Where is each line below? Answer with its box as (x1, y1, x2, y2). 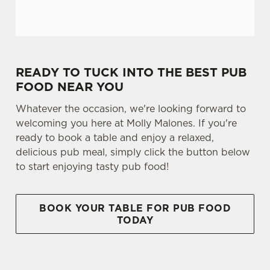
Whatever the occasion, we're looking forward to (16, 102, 246, 115)
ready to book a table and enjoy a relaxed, (16, 131, 214, 144)
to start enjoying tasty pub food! (16, 160, 172, 173)
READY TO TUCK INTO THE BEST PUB (16, 64, 246, 81)
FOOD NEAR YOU (16, 78, 127, 95)
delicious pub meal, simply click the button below (16, 145, 250, 159)
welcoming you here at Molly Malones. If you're (16, 116, 237, 130)
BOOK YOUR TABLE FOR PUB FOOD (39, 201, 231, 215)
